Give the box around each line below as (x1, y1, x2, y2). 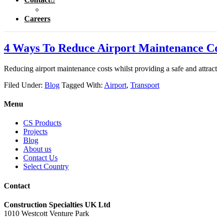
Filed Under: (4, 80, 45, 89)
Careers (24, 15, 50, 23)
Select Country (23, 162, 69, 171)
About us (23, 145, 51, 154)
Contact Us (23, 154, 58, 162)
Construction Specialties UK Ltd (4, 200, 110, 209)
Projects (23, 127, 47, 136)
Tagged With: (62, 80, 104, 89)
